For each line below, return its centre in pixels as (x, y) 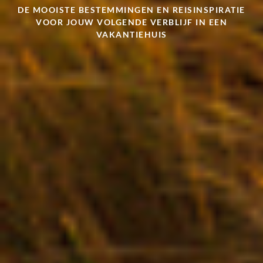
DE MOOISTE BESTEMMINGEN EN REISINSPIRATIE (131, 10)
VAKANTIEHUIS (131, 35)
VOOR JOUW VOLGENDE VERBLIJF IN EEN (131, 22)
